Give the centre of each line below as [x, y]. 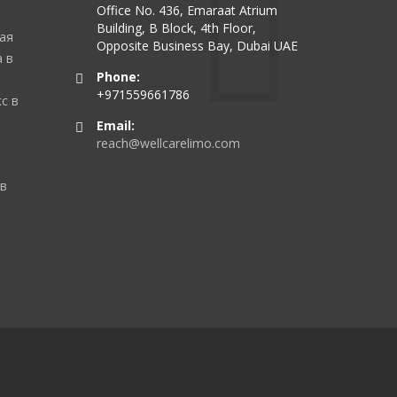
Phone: [118, 77]
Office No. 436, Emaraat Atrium [187, 10]
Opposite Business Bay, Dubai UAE [197, 46]
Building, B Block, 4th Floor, [176, 28]
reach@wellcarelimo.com [168, 143]
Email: [115, 125]
